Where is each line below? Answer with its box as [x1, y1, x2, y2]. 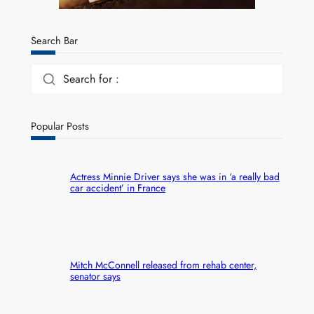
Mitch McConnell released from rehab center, [69, 257, 257, 272]
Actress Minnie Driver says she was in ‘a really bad [69, 170, 280, 184]
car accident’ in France [69, 181, 165, 196]
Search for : [62, 70, 119, 87]
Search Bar [30, 33, 78, 48]
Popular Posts [30, 118, 89, 133]
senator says [69, 268, 121, 283]
